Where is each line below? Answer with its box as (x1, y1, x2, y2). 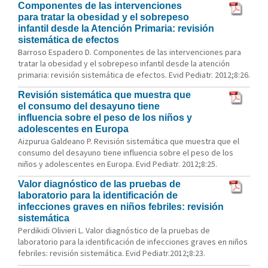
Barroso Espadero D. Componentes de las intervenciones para (18, 47, 241, 57)
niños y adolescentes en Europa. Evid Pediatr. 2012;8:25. (18, 159, 217, 169)
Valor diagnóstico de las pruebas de (18, 179, 181, 189)
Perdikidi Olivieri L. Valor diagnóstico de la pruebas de (18, 225, 210, 236)
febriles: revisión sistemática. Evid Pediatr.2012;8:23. (18, 248, 205, 258)
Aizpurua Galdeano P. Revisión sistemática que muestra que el (18, 136, 239, 147)
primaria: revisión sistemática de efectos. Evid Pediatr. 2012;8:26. (18, 69, 250, 80)
